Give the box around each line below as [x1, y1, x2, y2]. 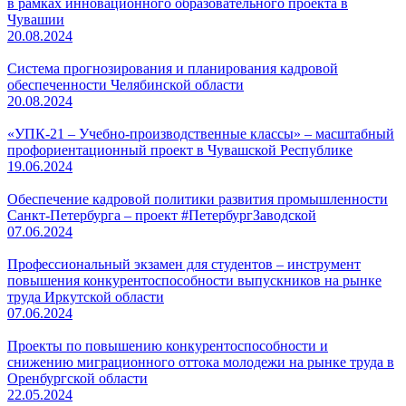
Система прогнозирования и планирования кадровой [7, 61, 338, 76]
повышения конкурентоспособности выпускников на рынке [7, 273, 382, 288]
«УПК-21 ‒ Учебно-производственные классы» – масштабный [7, 126, 394, 141]
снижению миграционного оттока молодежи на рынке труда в [7, 354, 394, 370]
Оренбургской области [7, 371, 148, 386]
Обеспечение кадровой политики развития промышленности [7, 191, 388, 207]
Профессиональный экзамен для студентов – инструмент [7, 256, 361, 272]
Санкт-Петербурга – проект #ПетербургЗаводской [7, 208, 316, 223]
